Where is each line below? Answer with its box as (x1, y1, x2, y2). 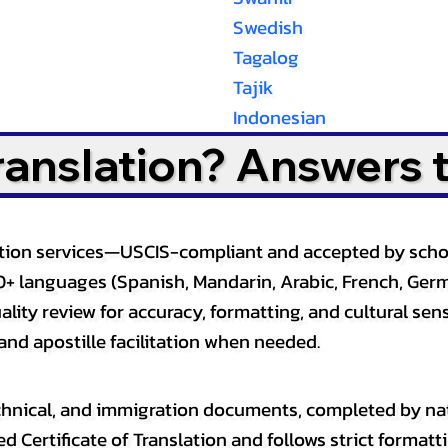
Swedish (232, 13, 303, 42)
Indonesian (232, 103, 326, 132)
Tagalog (232, 43, 299, 72)
